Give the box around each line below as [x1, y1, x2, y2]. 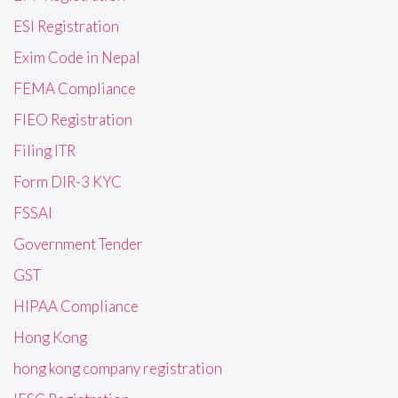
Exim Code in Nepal [13, 48, 140, 68]
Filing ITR [13, 141, 76, 161]
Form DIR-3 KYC [13, 172, 122, 192]
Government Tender [13, 235, 143, 254]
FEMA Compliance [13, 79, 136, 99]
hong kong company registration [13, 359, 222, 378]
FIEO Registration [13, 110, 132, 130]
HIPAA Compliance [13, 297, 139, 316]
